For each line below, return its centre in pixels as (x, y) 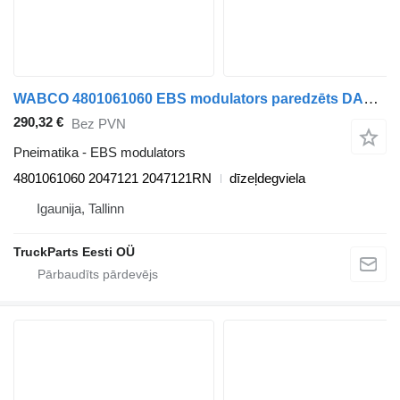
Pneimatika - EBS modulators (100, 153)
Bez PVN (99, 123)
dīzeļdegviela (267, 179)
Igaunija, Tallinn (80, 209)
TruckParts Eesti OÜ (74, 252)
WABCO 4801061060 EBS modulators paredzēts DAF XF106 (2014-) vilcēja (371, 99)
